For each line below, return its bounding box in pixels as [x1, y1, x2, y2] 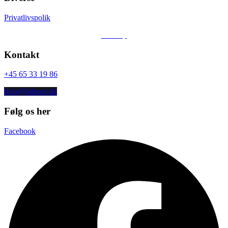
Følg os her [4, 106, 50, 117]
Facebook [4, 126, 36, 135]
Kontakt [4, 49, 39, 60]
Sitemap [101, 30, 127, 39]
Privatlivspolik [4, 13, 50, 22]
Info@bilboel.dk [4, 87, 57, 96]
